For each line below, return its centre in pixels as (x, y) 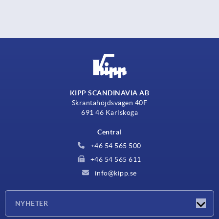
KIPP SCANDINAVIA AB (109, 93)
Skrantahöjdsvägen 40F (109, 102)
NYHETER (32, 203)
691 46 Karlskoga (109, 112)
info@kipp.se (115, 173)
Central (109, 132)
